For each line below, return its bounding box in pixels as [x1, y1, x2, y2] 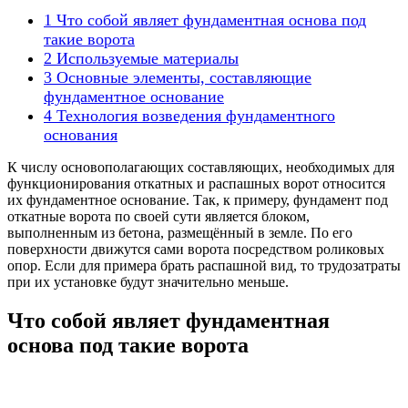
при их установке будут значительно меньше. [7, 273, 289, 290]
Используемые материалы [52, 48, 239, 67]
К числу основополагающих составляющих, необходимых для [7, 158, 394, 175]
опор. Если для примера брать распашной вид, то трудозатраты [7, 257, 401, 273]
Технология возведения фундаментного [52, 106, 335, 125]
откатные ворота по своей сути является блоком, [7, 208, 310, 224]
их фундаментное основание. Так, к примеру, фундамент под [7, 191, 388, 208]
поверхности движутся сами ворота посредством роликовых [7, 240, 384, 257]
